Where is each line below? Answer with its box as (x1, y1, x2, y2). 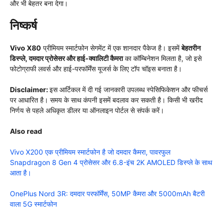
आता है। (10, 168, 31, 177)
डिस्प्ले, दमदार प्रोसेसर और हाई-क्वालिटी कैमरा (10, 54, 123, 62)
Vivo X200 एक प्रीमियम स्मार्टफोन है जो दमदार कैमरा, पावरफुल (10, 147, 170, 156)
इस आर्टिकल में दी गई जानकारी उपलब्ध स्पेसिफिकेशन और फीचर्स (50, 85, 208, 94)
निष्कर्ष (10, 18, 37, 33)
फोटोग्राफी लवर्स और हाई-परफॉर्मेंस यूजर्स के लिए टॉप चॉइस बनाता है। (10, 64, 182, 73)
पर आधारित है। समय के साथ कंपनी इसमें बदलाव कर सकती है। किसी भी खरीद (10, 95, 203, 104)
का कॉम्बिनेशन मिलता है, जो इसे (123, 54, 202, 62)
